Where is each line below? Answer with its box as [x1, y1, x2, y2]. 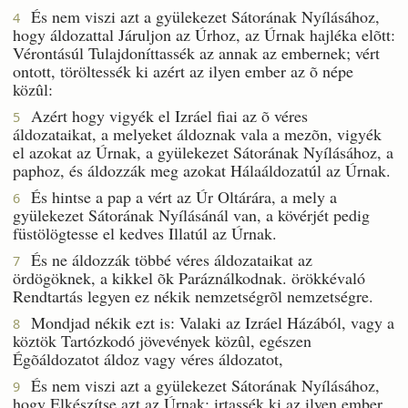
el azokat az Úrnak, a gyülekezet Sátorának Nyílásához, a [13, 140, 393, 163]
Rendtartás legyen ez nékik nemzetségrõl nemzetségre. [13, 284, 373, 307]
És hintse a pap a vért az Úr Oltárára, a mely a [20, 185, 337, 208]
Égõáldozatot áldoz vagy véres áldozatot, [13, 347, 283, 370]
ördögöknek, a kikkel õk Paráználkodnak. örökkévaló [13, 266, 365, 289]
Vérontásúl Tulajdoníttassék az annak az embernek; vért [13, 41, 380, 64]
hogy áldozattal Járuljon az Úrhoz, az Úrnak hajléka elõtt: [13, 23, 395, 46]
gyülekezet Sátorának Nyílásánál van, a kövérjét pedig [13, 203, 370, 226]
